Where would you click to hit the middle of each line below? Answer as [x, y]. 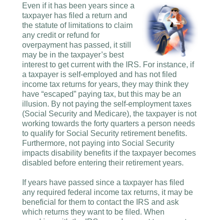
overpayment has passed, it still [77, 45]
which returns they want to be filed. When [93, 212]
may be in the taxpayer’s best [73, 55]
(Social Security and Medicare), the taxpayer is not [109, 114]
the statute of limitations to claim [77, 25]
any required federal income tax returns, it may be [108, 192]
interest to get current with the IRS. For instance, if [108, 65]
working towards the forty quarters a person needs [109, 124]
